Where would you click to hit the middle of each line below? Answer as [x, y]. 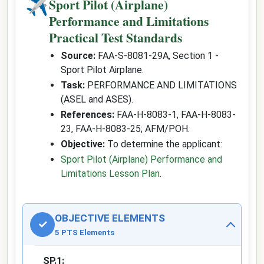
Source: [78, 56]
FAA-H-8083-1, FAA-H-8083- [175, 115]
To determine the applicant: [164, 144]
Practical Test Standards [115, 37]
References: [88, 115]
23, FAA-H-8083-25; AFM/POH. [125, 129]
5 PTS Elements [85, 232]
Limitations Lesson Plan [110, 174]
